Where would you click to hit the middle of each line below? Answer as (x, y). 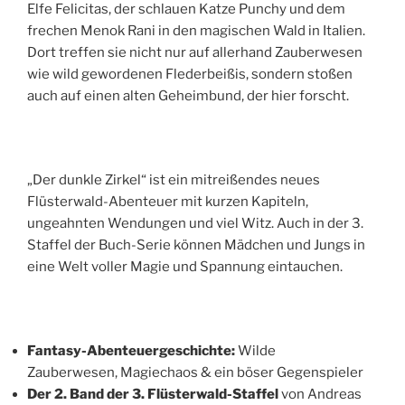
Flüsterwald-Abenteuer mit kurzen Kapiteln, (168, 202)
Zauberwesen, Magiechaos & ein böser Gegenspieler (195, 373)
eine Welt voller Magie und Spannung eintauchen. (185, 267)
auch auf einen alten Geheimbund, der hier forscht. (188, 96)
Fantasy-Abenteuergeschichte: (131, 351)
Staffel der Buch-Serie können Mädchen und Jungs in (196, 245)
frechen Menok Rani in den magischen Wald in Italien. (196, 31)
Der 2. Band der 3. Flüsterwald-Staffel (153, 395)
